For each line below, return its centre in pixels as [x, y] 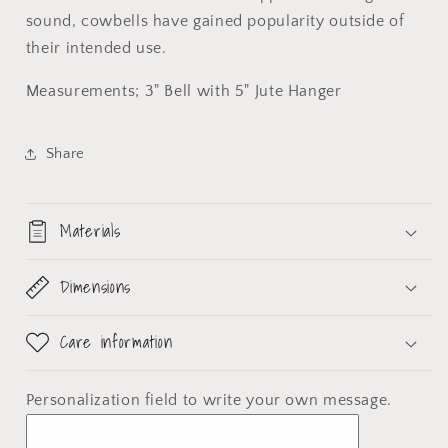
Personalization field [104, 400]
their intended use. [96, 48]
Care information [116, 342]
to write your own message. [287, 400]
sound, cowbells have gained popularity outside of [215, 21]
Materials [90, 231]
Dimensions [96, 286]
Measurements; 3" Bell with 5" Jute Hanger [183, 91]
